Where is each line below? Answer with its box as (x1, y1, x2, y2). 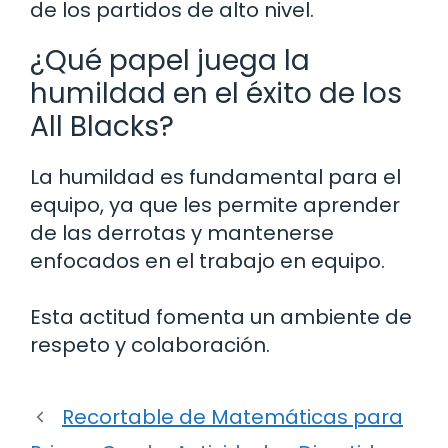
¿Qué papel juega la (30, 41, 310, 81)
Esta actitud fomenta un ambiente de (30, 303, 412, 332)
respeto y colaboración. (30, 331, 270, 360)
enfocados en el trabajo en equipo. (30, 247, 385, 276)
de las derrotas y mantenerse (30, 219, 334, 248)
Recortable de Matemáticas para (62, 403, 403, 432)
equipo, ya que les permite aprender (30, 191, 400, 220)
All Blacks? (30, 107, 174, 147)
